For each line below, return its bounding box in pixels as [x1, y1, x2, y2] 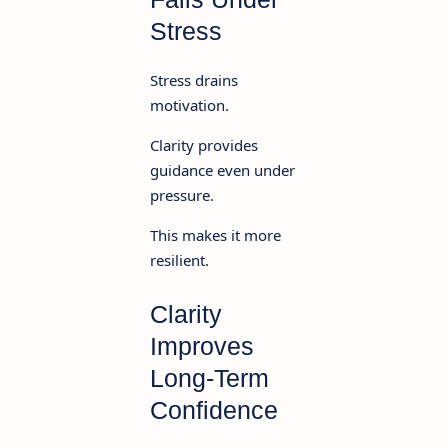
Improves [150, 332, 254, 361]
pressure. [150, 185, 214, 206]
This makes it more [150, 225, 281, 246]
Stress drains [150, 70, 238, 91]
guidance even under [150, 160, 295, 181]
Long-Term [150, 364, 269, 393]
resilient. [150, 250, 209, 271]
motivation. [150, 95, 229, 116]
